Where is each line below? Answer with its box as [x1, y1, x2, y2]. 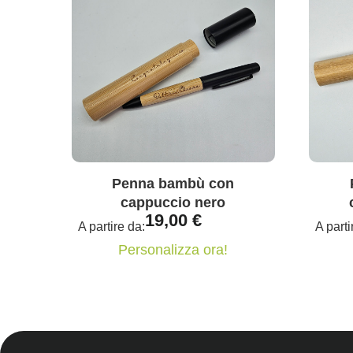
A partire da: [77, 220, 145, 234]
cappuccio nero [121, 195, 226, 211]
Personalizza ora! [118, 242, 229, 258]
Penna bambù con [112, 176, 235, 192]
